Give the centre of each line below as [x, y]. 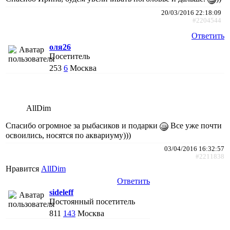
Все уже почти [195, 126]
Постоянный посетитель [92, 202]
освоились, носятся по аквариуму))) [68, 136]
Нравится [23, 169]
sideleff [61, 193]
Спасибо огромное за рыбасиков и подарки [83, 126]
